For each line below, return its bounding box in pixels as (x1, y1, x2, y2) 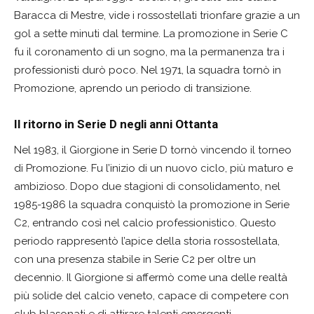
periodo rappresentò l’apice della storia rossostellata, (14, 235, 280, 248)
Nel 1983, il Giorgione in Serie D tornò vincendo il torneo (14, 144, 292, 157)
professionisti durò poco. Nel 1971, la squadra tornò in (14, 64, 281, 77)
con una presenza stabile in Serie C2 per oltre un (14, 253, 256, 266)
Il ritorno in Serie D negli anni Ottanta (14, 117, 218, 132)
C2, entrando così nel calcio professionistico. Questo (14, 217, 276, 230)
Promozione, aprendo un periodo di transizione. (14, 82, 252, 95)
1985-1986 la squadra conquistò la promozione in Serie (14, 198, 289, 212)
